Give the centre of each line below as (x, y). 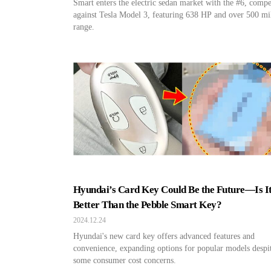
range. (84, 27)
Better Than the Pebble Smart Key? (148, 205)
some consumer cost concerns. (125, 260)
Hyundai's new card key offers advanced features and (164, 236)
